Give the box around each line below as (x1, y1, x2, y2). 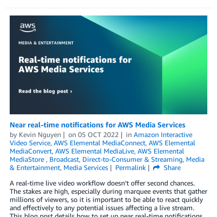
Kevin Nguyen (19, 130, 61, 139)
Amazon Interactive (133, 130, 192, 139)
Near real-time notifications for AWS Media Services (10, 120, 186, 129)
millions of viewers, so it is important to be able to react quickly (10, 195, 203, 204)
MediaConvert (10, 147, 52, 155)
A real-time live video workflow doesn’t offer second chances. (10, 179, 195, 187)
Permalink (115, 163, 146, 172)
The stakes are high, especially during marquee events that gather (10, 187, 207, 196)
